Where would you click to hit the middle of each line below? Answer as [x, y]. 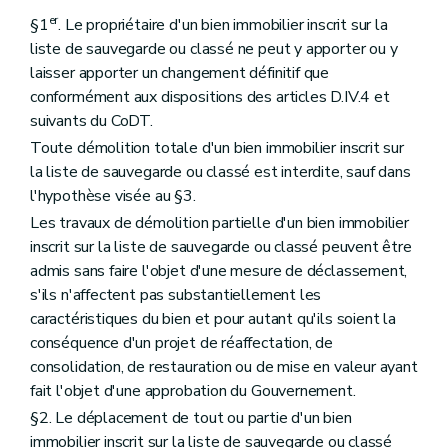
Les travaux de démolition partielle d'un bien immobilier [219, 223]
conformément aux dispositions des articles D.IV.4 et [210, 96]
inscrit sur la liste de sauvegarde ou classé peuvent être [221, 247]
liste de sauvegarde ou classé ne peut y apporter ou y [214, 48]
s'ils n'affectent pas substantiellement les [176, 295]
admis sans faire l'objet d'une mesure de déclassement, [219, 271]
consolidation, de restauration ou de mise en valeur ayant [224, 367]
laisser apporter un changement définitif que [180, 72]
